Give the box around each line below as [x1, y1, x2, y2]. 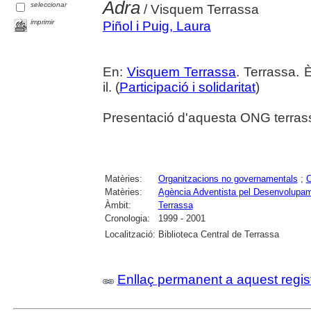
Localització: [104, 229, 155, 239]
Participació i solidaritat [119, 80, 255, 94]
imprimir [31, 17, 55, 26]
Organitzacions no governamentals [158, 174, 298, 184]
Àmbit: [104, 200, 131, 210]
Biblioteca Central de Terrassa [158, 229, 279, 239]
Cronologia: [104, 213, 150, 224]
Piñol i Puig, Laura [102, 19, 211, 33]
